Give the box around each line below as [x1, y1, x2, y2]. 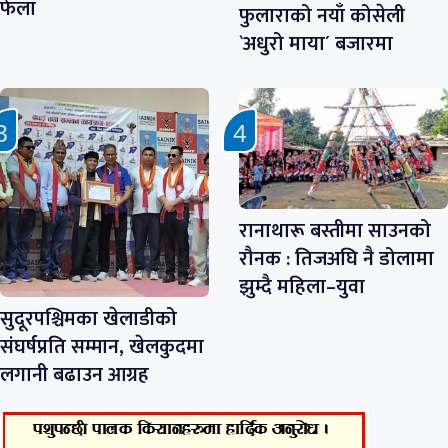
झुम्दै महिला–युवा [239, 270, 365, 305]
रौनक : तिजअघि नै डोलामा [239, 242, 434, 277]
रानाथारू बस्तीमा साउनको [239, 214, 431, 249]
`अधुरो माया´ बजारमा [239, 26, 393, 61]
